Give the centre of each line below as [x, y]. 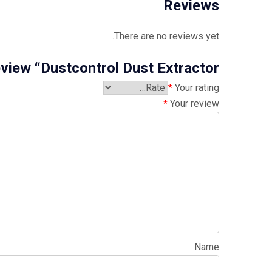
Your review [195, 103]
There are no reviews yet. [167, 36]
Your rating [197, 87]
